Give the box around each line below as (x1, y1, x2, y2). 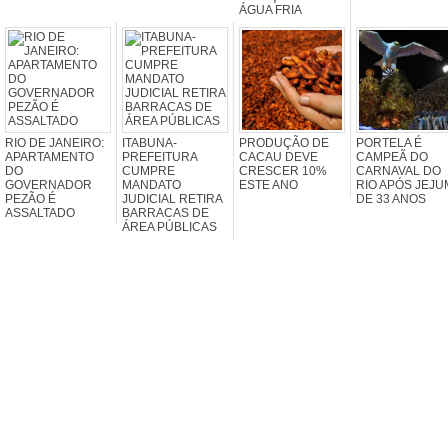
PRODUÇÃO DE (239, 135, 329, 150)
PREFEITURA (122, 149, 197, 164)
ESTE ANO (239, 177, 298, 192)
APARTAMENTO (5, 149, 94, 164)
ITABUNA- (122, 135, 177, 150)
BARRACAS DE (122, 205, 209, 220)
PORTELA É (356, 135, 422, 150)
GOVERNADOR (5, 177, 92, 192)
